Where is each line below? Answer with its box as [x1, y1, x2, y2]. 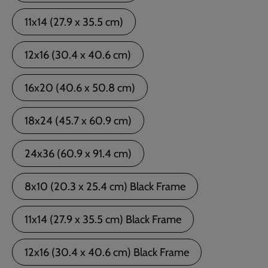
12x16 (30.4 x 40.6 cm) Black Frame [25, 245, 189, 260]
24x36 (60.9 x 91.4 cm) [25, 147, 132, 161]
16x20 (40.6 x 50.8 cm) [25, 81, 135, 95]
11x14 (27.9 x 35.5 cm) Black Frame [25, 212, 181, 227]
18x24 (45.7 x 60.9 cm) [25, 114, 132, 128]
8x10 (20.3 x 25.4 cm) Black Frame [25, 179, 185, 194]
